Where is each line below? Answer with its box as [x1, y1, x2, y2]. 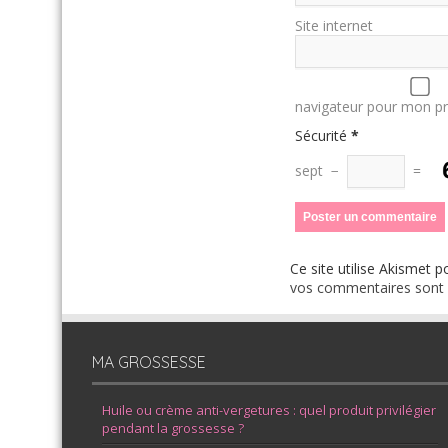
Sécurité [295, 126, 347, 146]
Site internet [295, 16, 373, 36]
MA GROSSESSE [92, 352, 206, 373]
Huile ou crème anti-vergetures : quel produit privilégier [102, 401, 436, 420]
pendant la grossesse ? [102, 419, 244, 438]
